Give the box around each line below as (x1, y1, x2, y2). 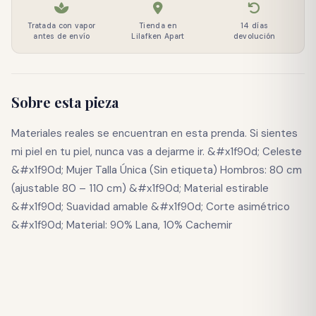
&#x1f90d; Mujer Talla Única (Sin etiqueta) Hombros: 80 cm (11, 162, 302, 177)
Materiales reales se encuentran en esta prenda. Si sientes (11, 126, 298, 140)
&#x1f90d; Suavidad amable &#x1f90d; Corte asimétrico (11, 199, 290, 214)
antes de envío (33, 31, 90, 41)
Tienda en (139, 20, 177, 30)
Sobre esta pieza (11, 92, 119, 111)
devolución (233, 31, 276, 41)
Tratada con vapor (28, 20, 96, 30)
